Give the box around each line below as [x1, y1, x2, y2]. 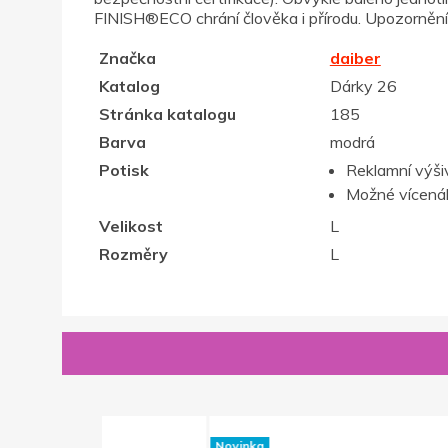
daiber [329, 48, 381, 69]
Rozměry [98, 244, 168, 265]
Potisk [98, 160, 149, 181]
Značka [98, 48, 156, 69]
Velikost [98, 216, 163, 237]
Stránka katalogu [98, 104, 236, 125]
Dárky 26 [329, 76, 397, 97]
